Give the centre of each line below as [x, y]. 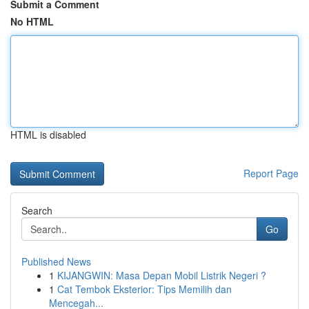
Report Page [271, 173]
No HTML [32, 21]
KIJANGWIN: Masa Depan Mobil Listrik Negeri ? [162, 275]
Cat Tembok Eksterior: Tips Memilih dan [144, 289]
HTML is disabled [48, 134]
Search [37, 210]
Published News [56, 261]
